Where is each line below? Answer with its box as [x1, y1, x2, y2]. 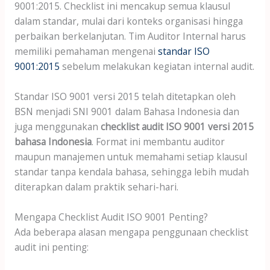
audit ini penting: [14, 240, 89, 254]
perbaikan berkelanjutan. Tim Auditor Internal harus [14, 30, 246, 43]
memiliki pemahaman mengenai [14, 45, 158, 58]
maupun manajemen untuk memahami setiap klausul [14, 150, 247, 164]
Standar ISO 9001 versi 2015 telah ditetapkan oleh [14, 90, 236, 104]
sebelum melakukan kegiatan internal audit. [59, 60, 254, 74]
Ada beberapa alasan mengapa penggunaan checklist [14, 225, 248, 239]
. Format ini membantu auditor [91, 135, 225, 149]
